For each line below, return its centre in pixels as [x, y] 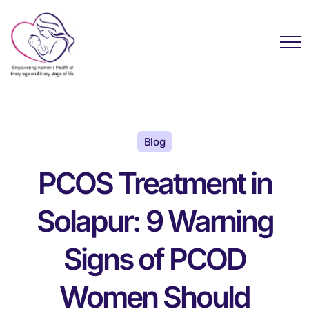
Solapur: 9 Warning [154, 221]
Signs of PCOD [154, 259]
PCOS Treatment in [154, 183]
